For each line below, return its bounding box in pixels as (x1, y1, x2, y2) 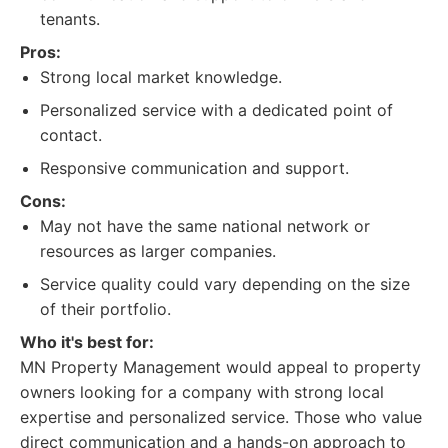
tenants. (40, 9, 100, 29)
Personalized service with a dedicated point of (40, 100, 393, 120)
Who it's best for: (20, 332, 154, 352)
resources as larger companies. (40, 241, 276, 261)
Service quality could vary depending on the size (40, 274, 410, 294)
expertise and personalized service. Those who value (20, 407, 422, 427)
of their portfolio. (40, 299, 171, 319)
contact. (40, 125, 102, 145)
